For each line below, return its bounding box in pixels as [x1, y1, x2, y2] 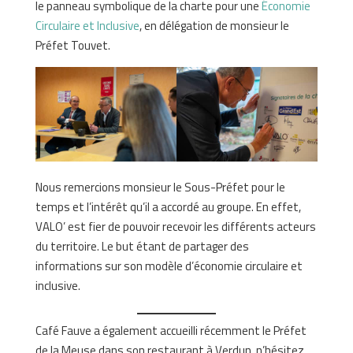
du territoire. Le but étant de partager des [35, 236, 249, 255]
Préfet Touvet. [35, 36, 110, 55]
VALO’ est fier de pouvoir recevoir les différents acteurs [35, 217, 316, 236]
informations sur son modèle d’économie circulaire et [35, 256, 303, 275]
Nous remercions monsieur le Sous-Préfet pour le [35, 177, 285, 196]
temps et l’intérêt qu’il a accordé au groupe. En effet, [35, 197, 301, 216]
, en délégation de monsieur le [139, 17, 289, 35]
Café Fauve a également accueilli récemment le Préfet [35, 321, 307, 340]
